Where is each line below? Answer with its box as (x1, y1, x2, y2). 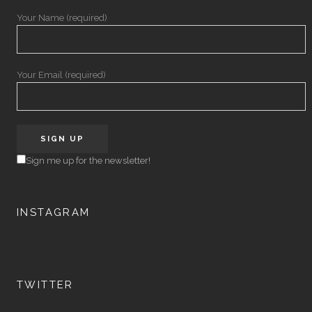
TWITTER (16, 279, 74, 292)
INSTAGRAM (16, 206, 91, 219)
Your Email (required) (16, 70, 106, 81)
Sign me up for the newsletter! (25, 155, 150, 166)
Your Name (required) (16, 13, 107, 24)
